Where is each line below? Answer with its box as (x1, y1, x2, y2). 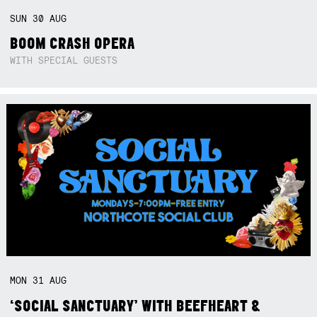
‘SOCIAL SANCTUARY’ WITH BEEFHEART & (10, 296, 261, 314)
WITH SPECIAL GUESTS (10, 54, 118, 67)
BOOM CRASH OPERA (10, 33, 135, 52)
